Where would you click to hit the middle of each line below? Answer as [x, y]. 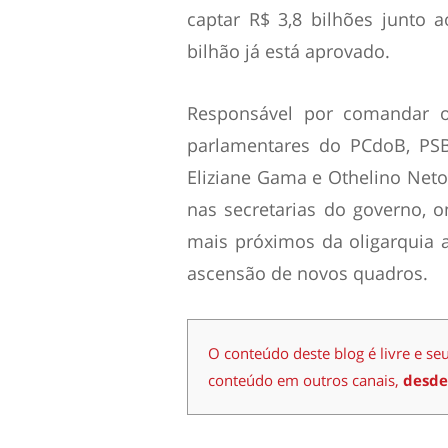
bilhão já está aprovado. [288, 50]
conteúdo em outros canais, [305, 379]
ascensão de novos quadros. [307, 272]
